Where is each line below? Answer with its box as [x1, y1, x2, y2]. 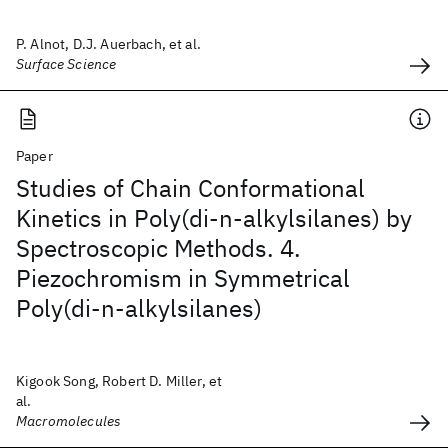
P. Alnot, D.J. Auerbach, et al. [16, 35, 201, 53]
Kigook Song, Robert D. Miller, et [16, 372, 223, 390]
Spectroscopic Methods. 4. [16, 232, 301, 264]
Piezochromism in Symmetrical [16, 262, 350, 294]
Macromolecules [16, 412, 122, 430]
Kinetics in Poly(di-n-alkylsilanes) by [16, 202, 412, 234]
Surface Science [16, 55, 117, 73]
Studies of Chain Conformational [16, 172, 365, 204]
